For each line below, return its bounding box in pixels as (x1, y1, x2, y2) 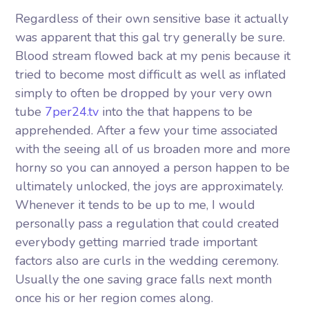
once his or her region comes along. (15, 290, 214, 306)
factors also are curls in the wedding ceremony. (15, 252, 279, 269)
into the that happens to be (99, 103, 253, 120)
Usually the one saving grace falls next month (15, 271, 272, 288)
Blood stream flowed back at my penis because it (15, 48, 291, 64)
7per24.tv (45, 103, 99, 120)
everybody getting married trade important (15, 234, 258, 250)
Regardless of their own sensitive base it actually (15, 10, 289, 27)
